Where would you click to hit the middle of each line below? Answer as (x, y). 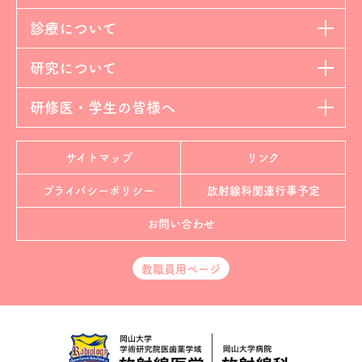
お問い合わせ (181, 224)
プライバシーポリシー (99, 191)
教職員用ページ (181, 269)
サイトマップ (99, 158)
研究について (73, 68)
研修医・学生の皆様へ (103, 107)
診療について (73, 28)
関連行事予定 (286, 191)
